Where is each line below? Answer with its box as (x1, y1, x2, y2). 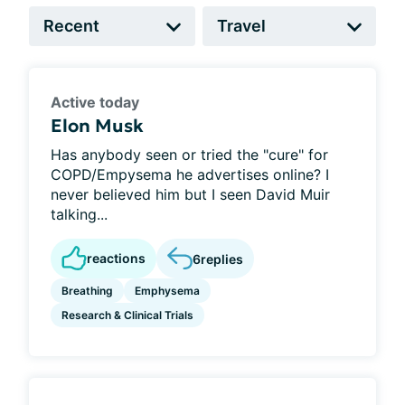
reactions (87, 250, 146, 266)
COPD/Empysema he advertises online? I (51, 165, 329, 184)
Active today (51, 93, 139, 111)
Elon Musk (51, 114, 144, 137)
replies (201, 250, 243, 267)
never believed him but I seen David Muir (51, 185, 330, 203)
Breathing (61, 284, 113, 297)
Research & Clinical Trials (61, 308, 193, 322)
